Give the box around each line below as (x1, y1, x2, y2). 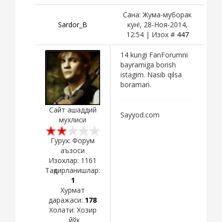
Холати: (49, 205, 77, 215)
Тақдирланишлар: (45, 165, 100, 175)
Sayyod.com (120, 110, 160, 119)
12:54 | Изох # (126, 29, 177, 39)
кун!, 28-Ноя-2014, (127, 19, 188, 29)
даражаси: (49, 195, 85, 205)
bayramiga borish (120, 59, 176, 69)
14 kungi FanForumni (120, 50, 188, 59)
